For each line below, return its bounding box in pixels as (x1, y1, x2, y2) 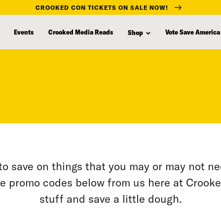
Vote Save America (165, 27, 220, 36)
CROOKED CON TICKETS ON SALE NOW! (36, 3, 168, 11)
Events (14, 27, 34, 36)
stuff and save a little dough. (39, 192, 182, 205)
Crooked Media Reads (48, 27, 113, 36)
